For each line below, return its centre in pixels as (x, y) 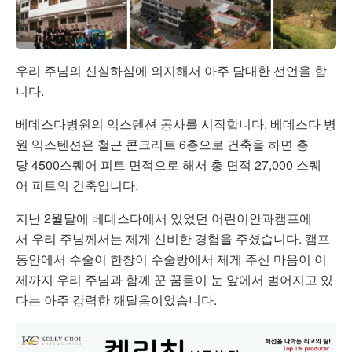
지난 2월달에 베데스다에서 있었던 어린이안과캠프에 (164, 218)
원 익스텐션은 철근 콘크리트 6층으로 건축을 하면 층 (162, 144)
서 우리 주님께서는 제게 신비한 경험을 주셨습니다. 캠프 (173, 238)
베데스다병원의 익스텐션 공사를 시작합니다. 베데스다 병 (176, 123)
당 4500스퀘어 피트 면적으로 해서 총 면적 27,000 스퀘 (169, 164)
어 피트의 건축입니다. (77, 185)
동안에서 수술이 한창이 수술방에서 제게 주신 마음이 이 (171, 258)
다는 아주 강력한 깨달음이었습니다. (116, 299)
